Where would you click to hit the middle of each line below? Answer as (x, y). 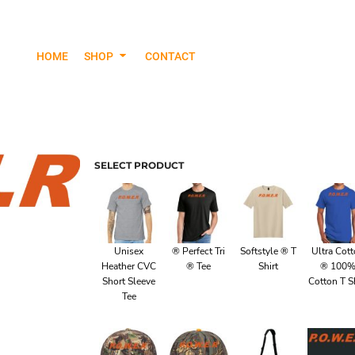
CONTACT (171, 56)
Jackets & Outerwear (177, 133)
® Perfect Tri (199, 251)
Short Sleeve (129, 281)
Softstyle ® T (268, 251)
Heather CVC (129, 266)
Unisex (129, 251)
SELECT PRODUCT (139, 165)
